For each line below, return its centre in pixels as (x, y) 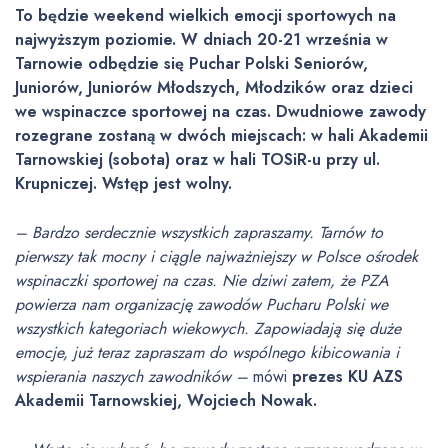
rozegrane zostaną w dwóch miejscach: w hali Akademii (221, 135)
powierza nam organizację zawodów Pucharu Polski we (201, 304)
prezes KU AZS (347, 376)
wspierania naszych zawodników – (131, 376)
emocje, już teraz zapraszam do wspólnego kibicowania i (207, 352)
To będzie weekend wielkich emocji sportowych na (205, 15)
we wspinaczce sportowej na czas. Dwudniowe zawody (220, 111)
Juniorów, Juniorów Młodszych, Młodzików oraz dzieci (214, 87)
